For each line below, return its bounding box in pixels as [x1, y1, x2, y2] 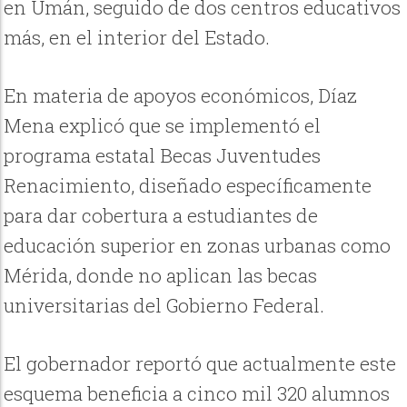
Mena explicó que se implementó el [4, 113, 322, 139]
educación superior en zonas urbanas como [4, 233, 392, 259]
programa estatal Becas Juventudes [4, 143, 322, 169]
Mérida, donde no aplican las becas [4, 263, 318, 289]
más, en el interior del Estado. [4, 25, 271, 51]
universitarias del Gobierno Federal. [4, 293, 325, 319]
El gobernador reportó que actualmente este [4, 351, 397, 377]
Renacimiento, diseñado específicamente [4, 173, 372, 199]
